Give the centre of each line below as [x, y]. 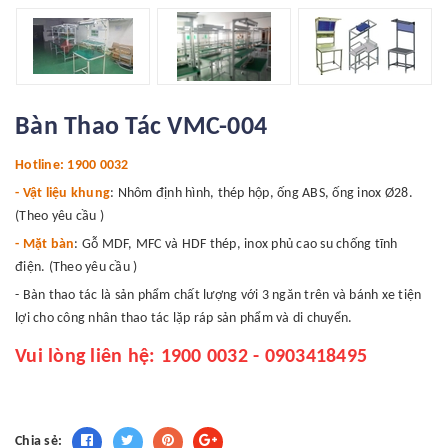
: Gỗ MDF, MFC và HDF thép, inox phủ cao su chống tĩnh [236, 244]
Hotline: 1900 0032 [72, 165]
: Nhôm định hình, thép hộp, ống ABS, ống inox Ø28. [261, 193]
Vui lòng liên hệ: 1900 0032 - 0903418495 [191, 356]
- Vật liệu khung [62, 193]
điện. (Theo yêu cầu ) [76, 267]
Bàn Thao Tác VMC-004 [141, 127]
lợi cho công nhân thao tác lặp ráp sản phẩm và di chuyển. [184, 318]
